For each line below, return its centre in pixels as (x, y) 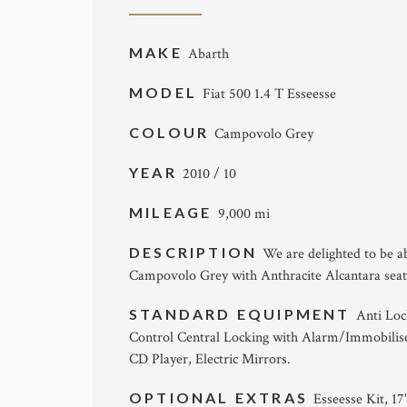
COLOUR (172, 133)
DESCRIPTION (196, 253)
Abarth (208, 55)
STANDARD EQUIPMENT (243, 314)
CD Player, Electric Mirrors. (210, 360)
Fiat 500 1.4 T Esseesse (270, 94)
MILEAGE (174, 213)
